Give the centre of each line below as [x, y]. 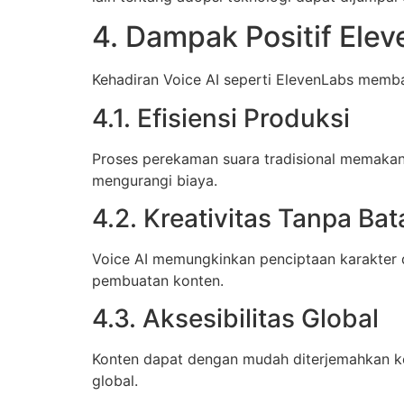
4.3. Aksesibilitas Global [235, 319]
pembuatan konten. [158, 281]
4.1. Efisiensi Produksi [221, 118]
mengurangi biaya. [155, 180]
